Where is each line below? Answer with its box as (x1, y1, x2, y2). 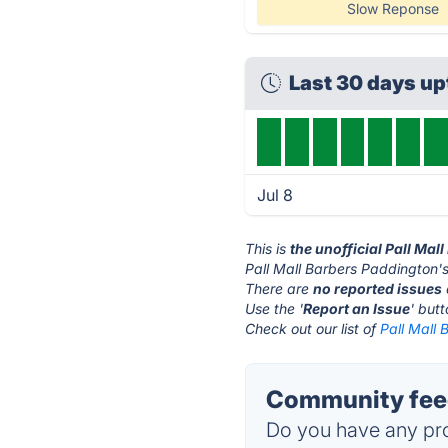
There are (245, 280, 314, 297)
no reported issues (313, 280, 443, 297)
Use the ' (245, 300, 304, 317)
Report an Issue (303, 300, 411, 317)
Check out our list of (245, 320, 381, 337)
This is (245, 240, 291, 257)
